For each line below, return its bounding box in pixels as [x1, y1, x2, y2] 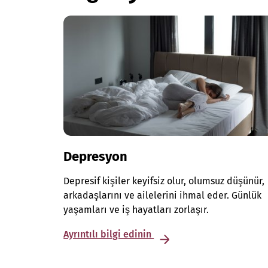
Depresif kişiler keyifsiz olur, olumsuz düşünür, [63, 175, 265, 187]
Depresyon [63, 148, 128, 165]
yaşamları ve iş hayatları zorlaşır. [63, 204, 209, 216]
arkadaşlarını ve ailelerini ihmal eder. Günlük [63, 190, 262, 202]
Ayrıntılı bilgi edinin [63, 229, 154, 240]
